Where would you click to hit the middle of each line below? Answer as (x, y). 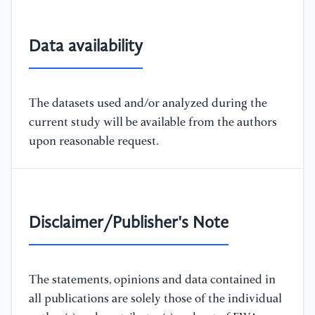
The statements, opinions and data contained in (152, 281)
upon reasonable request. (94, 141)
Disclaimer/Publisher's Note (129, 224)
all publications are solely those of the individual (155, 300)
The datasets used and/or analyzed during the (148, 103)
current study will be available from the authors (153, 122)
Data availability (86, 47)
